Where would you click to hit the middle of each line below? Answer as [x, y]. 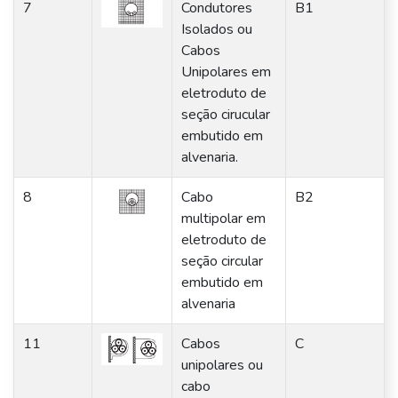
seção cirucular [226, 115]
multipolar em [223, 219]
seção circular [222, 261]
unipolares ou [222, 365]
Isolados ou [217, 29]
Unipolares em [226, 72]
